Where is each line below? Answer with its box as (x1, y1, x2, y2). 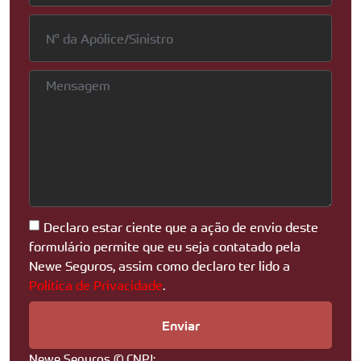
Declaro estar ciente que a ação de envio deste (44, 219, 318, 236)
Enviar (161, 317, 200, 334)
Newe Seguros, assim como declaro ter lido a (29, 258, 290, 275)
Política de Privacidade (29, 277, 163, 294)
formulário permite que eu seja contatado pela (29, 239, 301, 255)
